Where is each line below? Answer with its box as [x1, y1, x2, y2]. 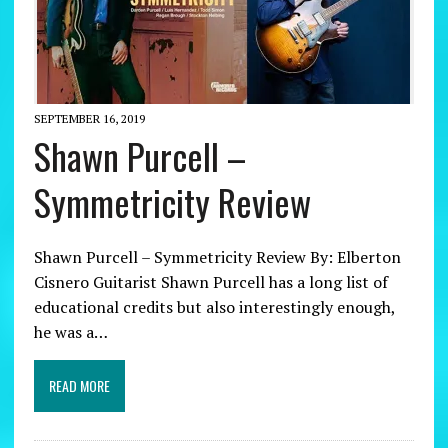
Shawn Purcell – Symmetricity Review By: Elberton [33, 246, 401, 269]
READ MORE [48, 375, 110, 397]
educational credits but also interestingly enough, [33, 296, 395, 319]
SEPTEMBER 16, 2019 [33, 111, 145, 127]
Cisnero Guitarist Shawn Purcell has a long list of [33, 271, 388, 294]
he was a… [33, 321, 108, 344]
